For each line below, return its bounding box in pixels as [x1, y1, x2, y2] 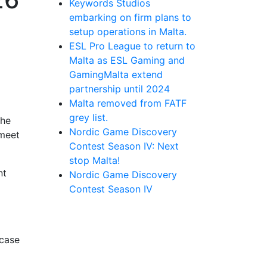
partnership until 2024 [69, 83, 170, 95]
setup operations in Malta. [69, 26, 187, 38]
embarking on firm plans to [69, 11, 191, 23]
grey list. [69, 111, 108, 123]
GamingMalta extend [69, 69, 163, 80]
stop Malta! [69, 154, 120, 166]
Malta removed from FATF [69, 97, 187, 109]
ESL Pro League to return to [69, 40, 195, 52]
